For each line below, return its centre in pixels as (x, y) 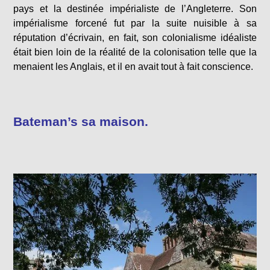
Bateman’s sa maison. (81, 121)
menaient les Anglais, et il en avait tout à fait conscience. (133, 67)
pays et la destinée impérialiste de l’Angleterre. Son (135, 9)
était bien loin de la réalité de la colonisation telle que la (135, 52)
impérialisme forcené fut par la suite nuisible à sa (135, 23)
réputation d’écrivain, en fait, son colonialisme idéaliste (135, 38)
